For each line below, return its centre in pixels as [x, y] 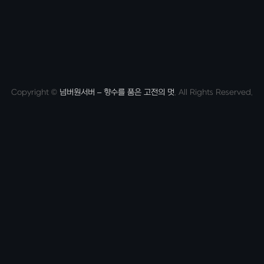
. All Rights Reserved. [214, 92]
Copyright [31, 92]
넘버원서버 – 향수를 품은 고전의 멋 [117, 92]
